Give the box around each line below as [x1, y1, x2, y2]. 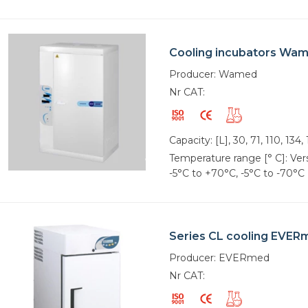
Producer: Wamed [169, 67, 257, 80]
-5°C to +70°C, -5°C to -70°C [169, 166, 305, 179]
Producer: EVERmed [169, 252, 269, 265]
